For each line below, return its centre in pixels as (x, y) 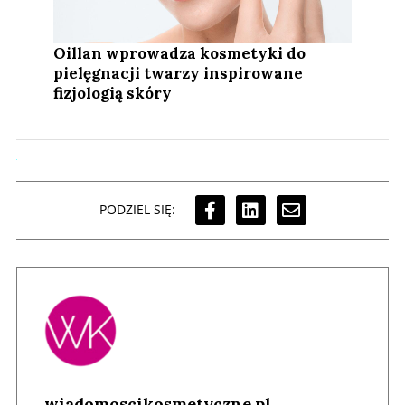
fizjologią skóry (113, 93)
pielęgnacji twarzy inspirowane (179, 73)
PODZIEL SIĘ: (137, 210)
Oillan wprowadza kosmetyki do (180, 53)
